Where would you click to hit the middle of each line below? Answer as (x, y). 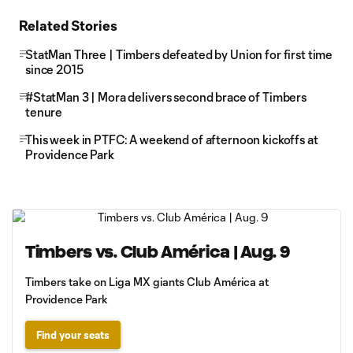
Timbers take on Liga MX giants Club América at (147, 282)
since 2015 (54, 69)
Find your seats (73, 335)
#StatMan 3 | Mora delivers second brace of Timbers (166, 97)
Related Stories (68, 25)
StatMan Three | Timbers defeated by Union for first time (179, 54)
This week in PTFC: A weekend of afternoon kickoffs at (172, 139)
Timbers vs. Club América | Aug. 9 (158, 252)
